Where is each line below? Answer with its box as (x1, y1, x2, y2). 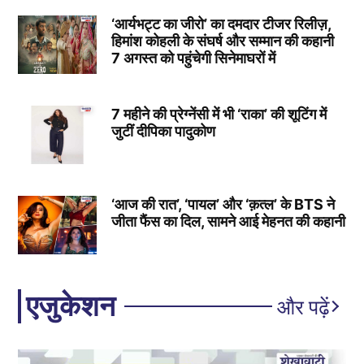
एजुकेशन (25, 288, 116, 324)
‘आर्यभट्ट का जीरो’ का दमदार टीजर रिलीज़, (110, 15, 331, 33)
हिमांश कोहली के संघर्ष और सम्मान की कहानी (110, 32, 334, 50)
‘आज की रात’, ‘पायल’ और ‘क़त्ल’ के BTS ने (110, 195, 335, 213)
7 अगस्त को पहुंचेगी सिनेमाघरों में (110, 50, 275, 67)
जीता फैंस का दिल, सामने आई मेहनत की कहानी (110, 212, 345, 230)
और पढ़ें (276, 292, 329, 321)
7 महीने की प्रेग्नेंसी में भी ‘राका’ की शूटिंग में (110, 105, 327, 123)
